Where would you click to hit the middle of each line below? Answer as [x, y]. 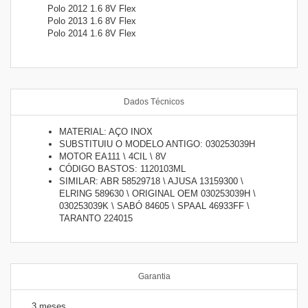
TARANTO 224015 [96, 218]
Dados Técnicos [154, 101]
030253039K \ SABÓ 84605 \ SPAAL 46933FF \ [154, 206]
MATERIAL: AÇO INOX [106, 131]
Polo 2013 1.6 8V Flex [92, 21]
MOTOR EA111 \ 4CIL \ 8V [113, 156]
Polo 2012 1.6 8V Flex [92, 8]
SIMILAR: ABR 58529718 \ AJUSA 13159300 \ [151, 181]
